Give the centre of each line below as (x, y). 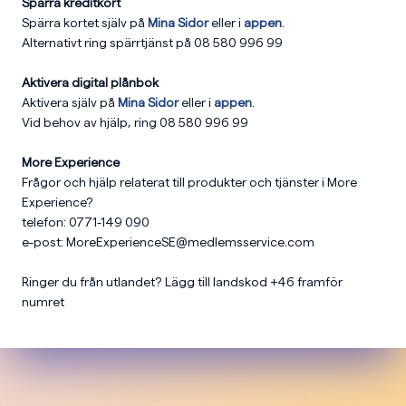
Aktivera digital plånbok (90, 82)
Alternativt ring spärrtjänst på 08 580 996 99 (152, 43)
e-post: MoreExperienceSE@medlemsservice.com (168, 242)
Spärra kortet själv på (83, 23)
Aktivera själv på (68, 102)
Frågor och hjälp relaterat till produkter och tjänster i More (189, 182)
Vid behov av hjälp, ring (89, 122)
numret (43, 302)
